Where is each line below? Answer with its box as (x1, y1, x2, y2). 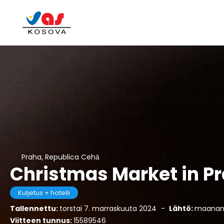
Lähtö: (167, 203, 194, 213)
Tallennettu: (10, 203, 59, 213)
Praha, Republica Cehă (21, 152, 99, 162)
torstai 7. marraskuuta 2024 (59, 203, 158, 213)
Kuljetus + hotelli (18, 188, 70, 197)
